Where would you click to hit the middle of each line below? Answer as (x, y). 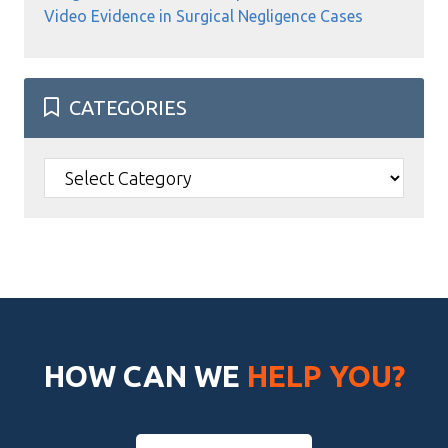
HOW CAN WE (145, 376)
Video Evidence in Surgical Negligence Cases (203, 16)
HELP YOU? (325, 376)
